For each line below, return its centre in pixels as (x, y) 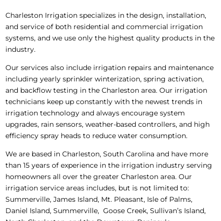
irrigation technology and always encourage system (95, 113)
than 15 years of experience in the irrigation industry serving (109, 166)
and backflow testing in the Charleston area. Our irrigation (106, 91)
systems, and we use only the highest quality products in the (110, 38)
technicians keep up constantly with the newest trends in (104, 102)
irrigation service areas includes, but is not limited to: (97, 188)
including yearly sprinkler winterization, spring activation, (105, 79)
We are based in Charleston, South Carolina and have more (107, 154)
